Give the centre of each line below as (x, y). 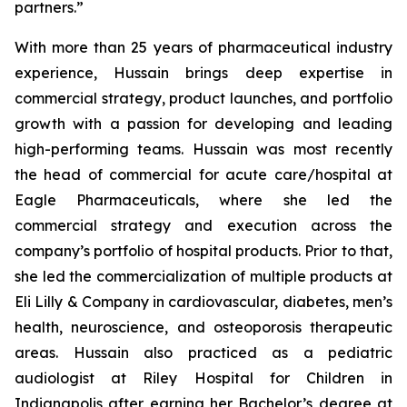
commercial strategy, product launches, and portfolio (203, 98)
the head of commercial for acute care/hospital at (203, 174)
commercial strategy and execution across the (203, 225)
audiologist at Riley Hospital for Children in (203, 377)
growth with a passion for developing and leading (203, 123)
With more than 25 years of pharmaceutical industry (203, 47)
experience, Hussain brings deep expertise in (203, 72)
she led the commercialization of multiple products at (203, 276)
